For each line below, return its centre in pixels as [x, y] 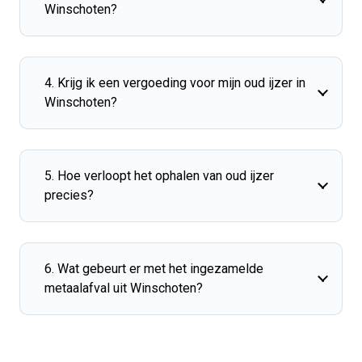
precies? [69, 195]
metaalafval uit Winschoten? [124, 288]
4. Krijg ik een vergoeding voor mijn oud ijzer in [175, 82]
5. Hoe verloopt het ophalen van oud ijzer [159, 175]
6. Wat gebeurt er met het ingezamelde [154, 268]
